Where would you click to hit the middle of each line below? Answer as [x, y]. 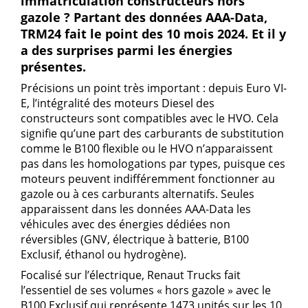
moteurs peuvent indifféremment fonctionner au [148, 179]
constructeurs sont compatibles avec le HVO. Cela [150, 118]
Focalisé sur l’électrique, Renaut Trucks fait [131, 275]
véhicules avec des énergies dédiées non [125, 224]
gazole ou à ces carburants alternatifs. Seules [137, 194]
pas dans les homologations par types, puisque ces [153, 164]
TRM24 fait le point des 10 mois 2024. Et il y [153, 34]
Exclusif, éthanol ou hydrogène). [103, 254]
